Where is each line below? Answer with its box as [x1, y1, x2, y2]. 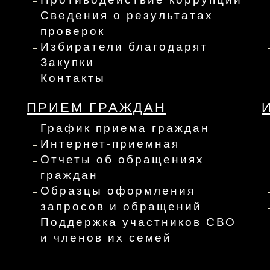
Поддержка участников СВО [40, 215, 236, 228]
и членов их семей [40, 231, 172, 244]
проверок [40, 24, 105, 37]
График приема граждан [40, 121, 210, 134]
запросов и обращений [40, 199, 202, 213]
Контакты [40, 71, 105, 84]
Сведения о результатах [40, 8, 213, 22]
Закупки [40, 55, 95, 69]
